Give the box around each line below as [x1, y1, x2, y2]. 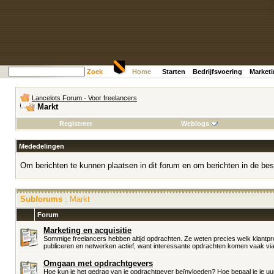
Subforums [20, 194, 62, 204]
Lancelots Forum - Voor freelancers [32, 94, 137, 102]
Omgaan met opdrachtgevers [43, 259, 153, 268]
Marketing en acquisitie [43, 226, 131, 235]
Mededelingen [19, 143, 64, 150]
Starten [162, 68, 185, 75]
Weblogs [180, 120, 209, 127]
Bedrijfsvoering [193, 68, 242, 75]
